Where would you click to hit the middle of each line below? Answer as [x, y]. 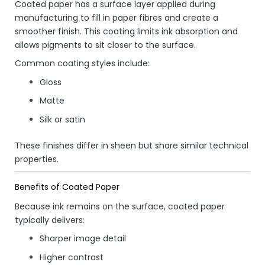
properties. [37, 159]
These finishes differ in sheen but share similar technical [132, 145]
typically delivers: [50, 220]
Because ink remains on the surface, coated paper [120, 206]
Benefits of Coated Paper [67, 187]
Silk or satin [62, 119]
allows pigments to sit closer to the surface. [105, 45]
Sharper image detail [83, 239]
